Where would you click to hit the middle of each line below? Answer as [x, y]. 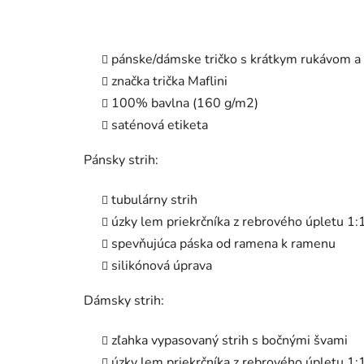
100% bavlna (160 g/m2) [185, 104]
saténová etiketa [160, 126]
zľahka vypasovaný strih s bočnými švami [231, 341]
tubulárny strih [154, 200]
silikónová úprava [162, 266]
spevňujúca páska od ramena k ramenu [223, 244]
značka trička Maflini [169, 82]
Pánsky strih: [121, 160]
